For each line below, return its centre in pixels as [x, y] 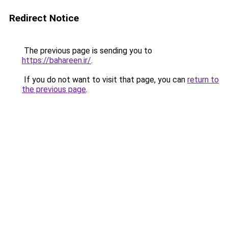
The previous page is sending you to [87, 51]
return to [203, 80]
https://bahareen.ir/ [56, 60]
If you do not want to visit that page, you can [105, 80]
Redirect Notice [44, 18]
